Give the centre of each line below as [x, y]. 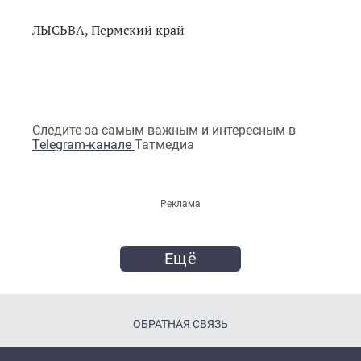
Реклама [180, 203]
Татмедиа [164, 144]
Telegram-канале [83, 144]
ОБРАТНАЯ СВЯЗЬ [180, 324]
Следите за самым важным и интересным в [164, 130]
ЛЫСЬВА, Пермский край [108, 29]
